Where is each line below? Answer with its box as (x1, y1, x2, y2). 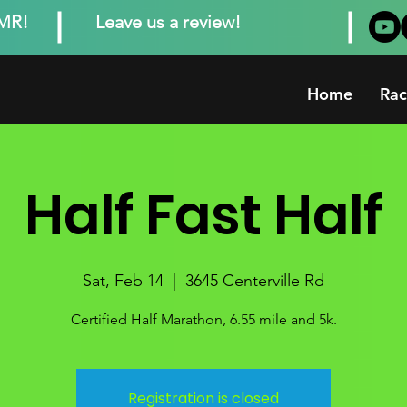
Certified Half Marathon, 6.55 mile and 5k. (70, 311, 337, 328)
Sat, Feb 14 (83, 271, 164, 291)
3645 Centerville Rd (185, 271, 324, 291)
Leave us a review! (95, 11, 241, 33)
